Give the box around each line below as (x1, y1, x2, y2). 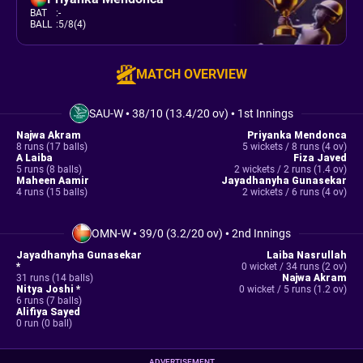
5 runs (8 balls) (16, 164, 82, 175)
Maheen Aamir (16, 175, 89, 186)
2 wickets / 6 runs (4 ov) (241, 186, 347, 198)
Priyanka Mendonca (246, 130, 347, 141)
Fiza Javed (293, 152, 347, 164)
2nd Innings (232, 227, 291, 240)
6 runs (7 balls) (16, 295, 82, 306)
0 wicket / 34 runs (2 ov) (241, 261, 347, 272)
